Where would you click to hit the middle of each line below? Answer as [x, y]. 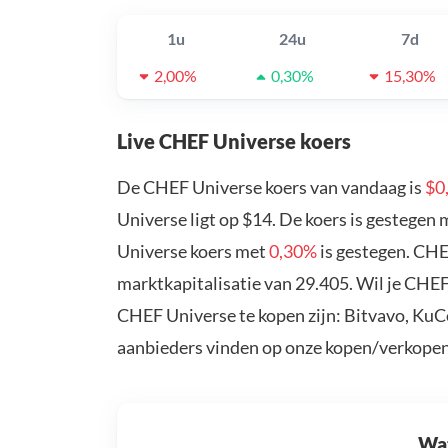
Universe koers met [193, 251]
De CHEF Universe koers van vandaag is [271, 187]
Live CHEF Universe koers [234, 141]
